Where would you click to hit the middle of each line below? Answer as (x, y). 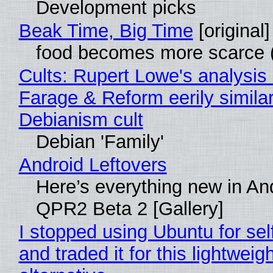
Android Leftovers (93, 165)
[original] (231, 30)
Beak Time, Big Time (106, 30)
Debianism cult (81, 119)
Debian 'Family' (100, 141)
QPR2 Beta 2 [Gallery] (129, 208)
